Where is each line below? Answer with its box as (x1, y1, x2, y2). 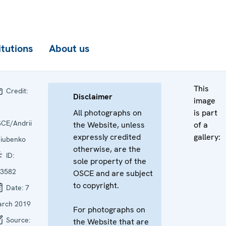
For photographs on (73, 204, 145, 215)
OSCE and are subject (73, 168, 153, 179)
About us (49, 42, 89, 55)
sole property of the (73, 156, 146, 166)
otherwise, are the (73, 144, 141, 154)
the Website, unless (73, 120, 145, 130)
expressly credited (73, 132, 141, 142)
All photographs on (73, 107, 142, 118)
